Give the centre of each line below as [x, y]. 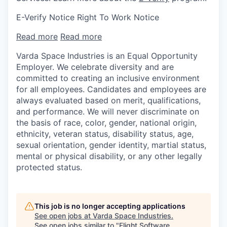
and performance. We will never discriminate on [108, 111]
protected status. [49, 167]
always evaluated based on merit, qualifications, [108, 100]
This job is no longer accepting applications [110, 206]
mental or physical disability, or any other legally [109, 156]
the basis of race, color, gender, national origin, [106, 122]
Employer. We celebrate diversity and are [95, 67]
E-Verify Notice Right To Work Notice [88, 17]
